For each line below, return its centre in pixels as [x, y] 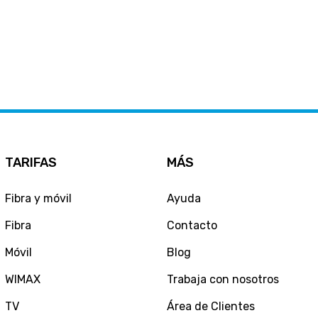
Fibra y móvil [38, 198]
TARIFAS [31, 162]
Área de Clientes [210, 306]
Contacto [192, 225]
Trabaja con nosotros [223, 279]
